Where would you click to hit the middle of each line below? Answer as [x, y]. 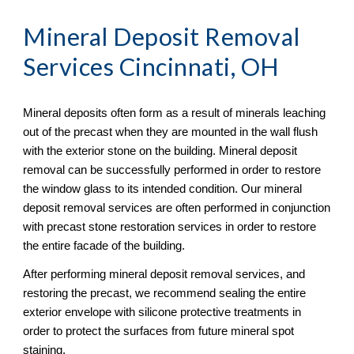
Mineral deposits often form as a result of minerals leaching [175, 113]
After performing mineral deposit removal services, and [164, 275]
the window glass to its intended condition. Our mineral [163, 189]
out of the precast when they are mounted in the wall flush [171, 132]
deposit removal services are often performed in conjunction [177, 208]
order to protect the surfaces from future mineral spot [159, 331]
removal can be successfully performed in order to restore [172, 170]
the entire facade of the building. [104, 246]
